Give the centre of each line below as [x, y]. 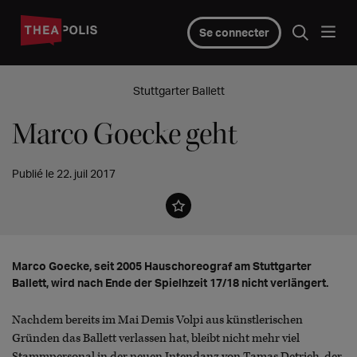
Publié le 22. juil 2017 [64, 173]
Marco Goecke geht [125, 134]
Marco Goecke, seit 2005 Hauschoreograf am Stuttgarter [162, 266]
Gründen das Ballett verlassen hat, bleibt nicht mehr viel [156, 338]
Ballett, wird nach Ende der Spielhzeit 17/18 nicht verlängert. [170, 282]
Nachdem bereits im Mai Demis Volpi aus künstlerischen [157, 320]
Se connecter [234, 32]
